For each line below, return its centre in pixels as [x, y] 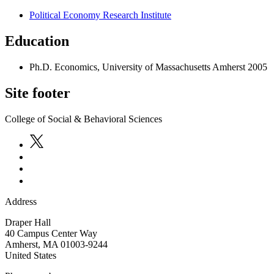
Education [37, 41]
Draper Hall [28, 222]
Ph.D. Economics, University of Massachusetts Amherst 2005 [148, 67]
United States [31, 255]
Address [21, 202]
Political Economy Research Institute [100, 15]
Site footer [38, 93]
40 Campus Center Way [51, 233]
